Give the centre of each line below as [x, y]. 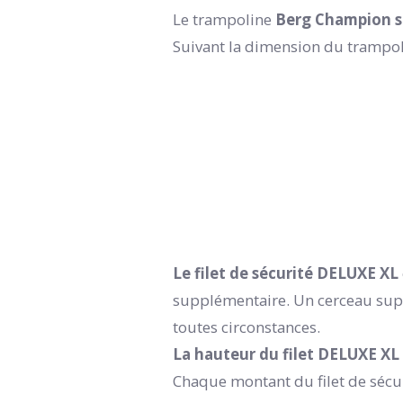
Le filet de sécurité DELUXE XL [286, 273]
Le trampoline [224, 19]
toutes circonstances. [250, 327]
